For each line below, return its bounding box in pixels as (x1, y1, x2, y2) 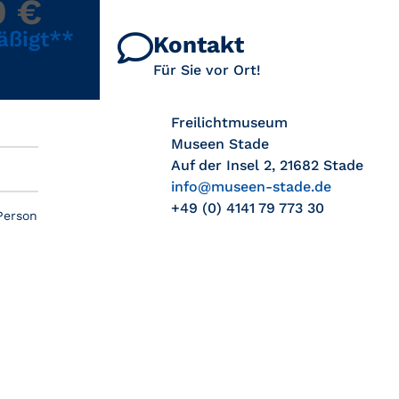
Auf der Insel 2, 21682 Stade (171, 156, 363, 174)
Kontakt (153, 31, 244, 59)
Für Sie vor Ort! (153, 61, 261, 79)
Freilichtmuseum (171, 113, 288, 131)
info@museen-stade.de (171, 177, 331, 195)
